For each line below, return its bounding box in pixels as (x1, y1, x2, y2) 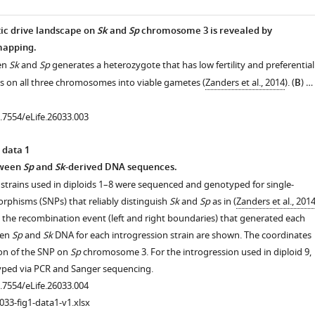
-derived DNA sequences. (65, 160, 177, 175)
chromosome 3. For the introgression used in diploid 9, (80, 245, 311, 259)
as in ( (210, 195, 236, 208)
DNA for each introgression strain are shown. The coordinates (52, 229, 311, 242)
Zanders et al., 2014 (205, 76, 285, 89)
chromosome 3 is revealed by (139, 24, 272, 39)
